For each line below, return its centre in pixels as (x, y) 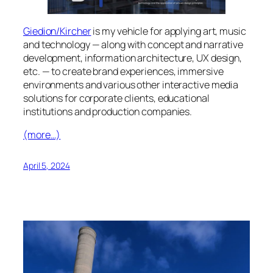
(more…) (42, 134)
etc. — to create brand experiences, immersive (123, 71)
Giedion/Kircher (57, 31)
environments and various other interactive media (131, 84)
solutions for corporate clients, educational (116, 98)
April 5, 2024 (47, 165)
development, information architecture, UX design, (133, 58)
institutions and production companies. (108, 111)
